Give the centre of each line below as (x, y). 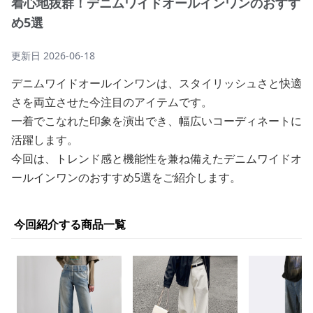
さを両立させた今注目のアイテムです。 (112, 102)
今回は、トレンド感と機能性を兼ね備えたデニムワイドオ (156, 159)
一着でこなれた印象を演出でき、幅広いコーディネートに (156, 121)
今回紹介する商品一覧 (70, 224)
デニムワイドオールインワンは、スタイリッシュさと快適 (156, 83)
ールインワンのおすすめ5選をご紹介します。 (126, 177)
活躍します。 (45, 140)
